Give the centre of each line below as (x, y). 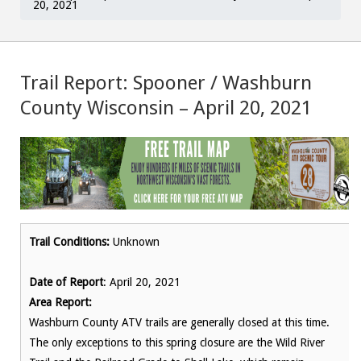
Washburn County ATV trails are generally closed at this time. (179, 322)
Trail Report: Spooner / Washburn (166, 83)
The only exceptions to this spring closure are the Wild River (177, 342)
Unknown (135, 242)
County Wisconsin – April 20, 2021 (166, 108)
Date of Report (66, 282)
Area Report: (60, 302)
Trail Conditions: (69, 242)
